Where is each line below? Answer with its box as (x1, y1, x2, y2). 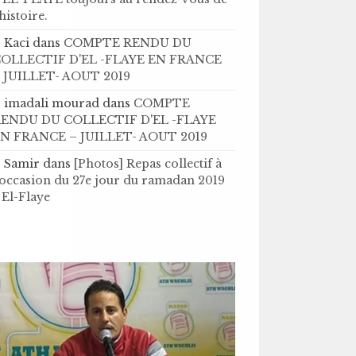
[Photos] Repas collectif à (74, 157, 222, 171)
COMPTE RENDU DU (64, 36, 192, 50)
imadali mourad (4, 96, 100, 110)
